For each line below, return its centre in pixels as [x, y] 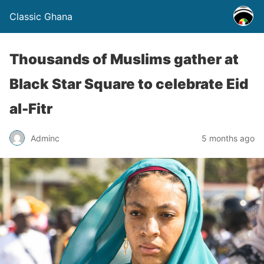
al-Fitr [31, 109]
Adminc [45, 138]
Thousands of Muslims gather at [124, 59]
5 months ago [228, 138]
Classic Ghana [41, 16]
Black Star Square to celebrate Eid [129, 84]
